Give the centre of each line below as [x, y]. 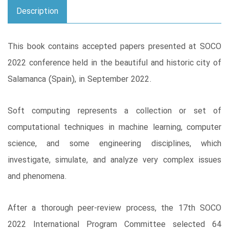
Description [37, 12]
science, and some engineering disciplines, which [114, 144]
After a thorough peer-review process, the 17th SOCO [114, 209]
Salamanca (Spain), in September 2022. [80, 80]
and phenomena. [37, 177]
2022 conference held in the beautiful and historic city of [114, 63]
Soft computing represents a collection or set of [114, 111]
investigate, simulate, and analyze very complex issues [114, 161]
